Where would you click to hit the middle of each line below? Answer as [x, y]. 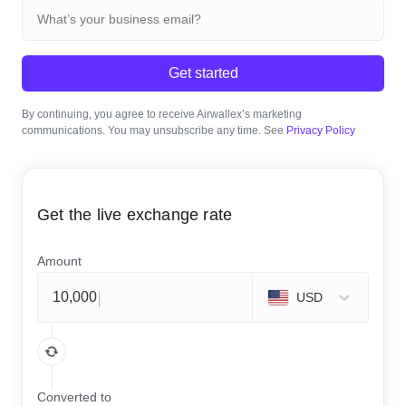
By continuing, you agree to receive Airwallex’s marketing [162, 114]
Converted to [74, 397]
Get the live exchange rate [135, 215]
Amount [59, 261]
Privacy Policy [321, 130]
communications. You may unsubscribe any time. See [154, 130]
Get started [203, 73]
